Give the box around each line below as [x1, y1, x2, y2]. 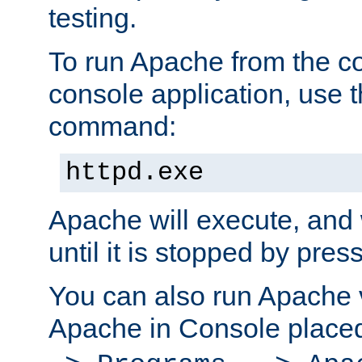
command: [48, 111, 176, 142]
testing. [48, 2, 137, 34]
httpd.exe [65, 158, 204, 188]
